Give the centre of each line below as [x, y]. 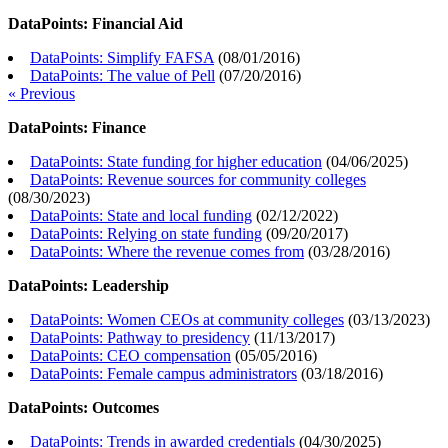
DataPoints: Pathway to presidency [140, 338]
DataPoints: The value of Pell [122, 76]
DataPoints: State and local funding [141, 216]
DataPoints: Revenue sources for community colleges [198, 180]
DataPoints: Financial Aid [95, 24]
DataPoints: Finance [77, 128]
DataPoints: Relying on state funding [146, 234]
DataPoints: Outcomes [83, 408]
